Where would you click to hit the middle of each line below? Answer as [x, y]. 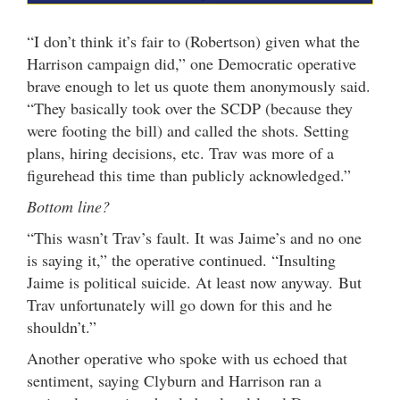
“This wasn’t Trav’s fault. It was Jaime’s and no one [194, 237]
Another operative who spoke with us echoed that [187, 358]
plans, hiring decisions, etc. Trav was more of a [180, 152]
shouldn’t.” [62, 326]
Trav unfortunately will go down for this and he [179, 304]
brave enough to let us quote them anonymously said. [199, 85]
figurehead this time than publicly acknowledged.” [189, 175]
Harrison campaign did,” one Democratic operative [192, 63]
